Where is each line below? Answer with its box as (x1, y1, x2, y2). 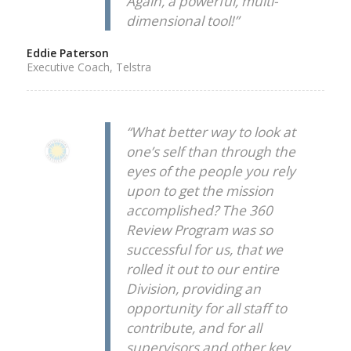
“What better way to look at (125, 122, 295, 141)
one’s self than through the (125, 142, 295, 161)
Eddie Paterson (26, 45, 109, 60)
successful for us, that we (125, 240, 283, 259)
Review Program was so (125, 220, 273, 239)
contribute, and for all (125, 318, 262, 337)
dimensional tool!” (125, 11, 239, 30)
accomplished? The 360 (125, 201, 273, 219)
